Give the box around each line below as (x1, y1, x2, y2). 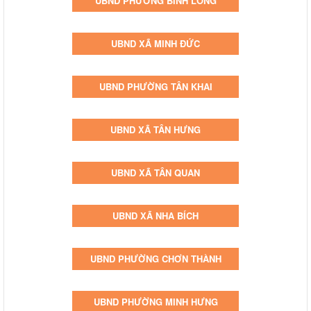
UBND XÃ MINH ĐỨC (111, 36, 200, 50)
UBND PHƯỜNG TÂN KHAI (99, 79, 212, 93)
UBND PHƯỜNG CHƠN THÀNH (90, 251, 221, 265)
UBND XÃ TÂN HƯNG (110, 122, 201, 136)
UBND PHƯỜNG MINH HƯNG (93, 294, 218, 308)
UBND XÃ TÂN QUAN (111, 165, 200, 179)
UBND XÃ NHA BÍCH (112, 208, 199, 222)
